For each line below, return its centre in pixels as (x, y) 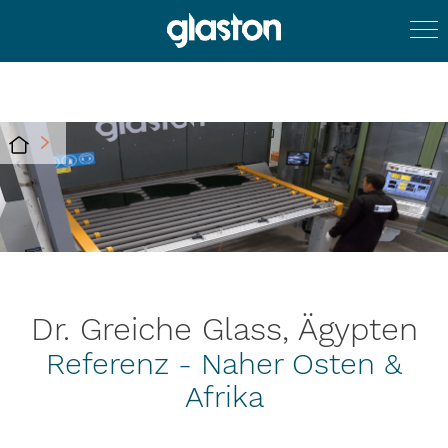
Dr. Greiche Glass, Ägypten (224, 329)
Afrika (224, 396)
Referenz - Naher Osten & (224, 363)
